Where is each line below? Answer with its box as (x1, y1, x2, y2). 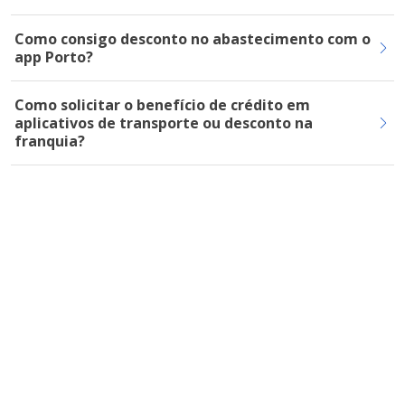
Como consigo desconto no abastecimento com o (14, 29, 371, 49)
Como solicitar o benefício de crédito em (14, 95, 310, 115)
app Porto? (14, 47, 93, 67)
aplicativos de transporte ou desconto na (14, 113, 313, 133)
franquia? (14, 131, 85, 151)
